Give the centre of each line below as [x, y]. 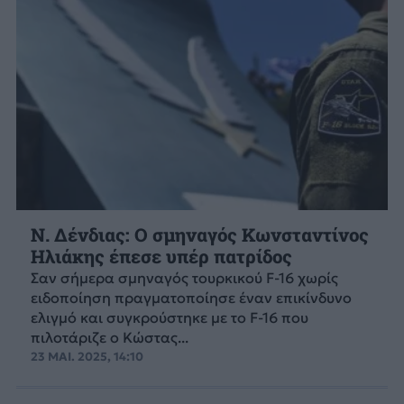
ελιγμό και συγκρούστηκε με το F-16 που [169, 317]
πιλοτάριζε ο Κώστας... [109, 337]
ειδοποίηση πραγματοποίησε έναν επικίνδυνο [191, 297]
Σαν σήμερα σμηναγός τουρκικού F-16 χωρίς [184, 277]
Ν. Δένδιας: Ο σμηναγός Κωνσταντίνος [199, 234]
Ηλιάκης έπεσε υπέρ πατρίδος [161, 256]
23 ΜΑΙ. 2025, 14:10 [87, 356]
